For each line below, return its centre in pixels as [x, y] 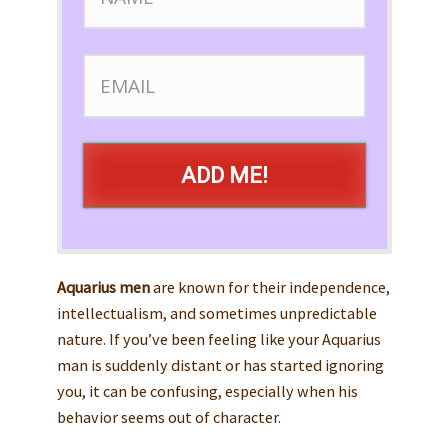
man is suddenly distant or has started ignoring [220, 364]
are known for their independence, [269, 286]
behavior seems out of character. [168, 416]
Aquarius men [103, 286]
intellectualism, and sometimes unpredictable [216, 312]
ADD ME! [224, 175]
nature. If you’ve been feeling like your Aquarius [218, 338]
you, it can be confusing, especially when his [207, 390]
